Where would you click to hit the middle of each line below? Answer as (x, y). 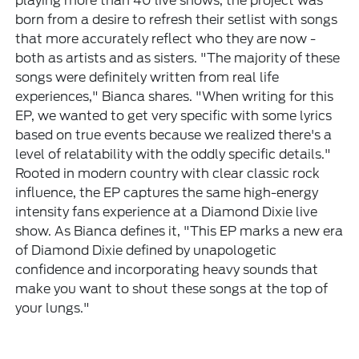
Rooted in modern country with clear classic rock (168, 174)
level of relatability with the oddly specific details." (173, 155)
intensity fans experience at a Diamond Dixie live (167, 212)
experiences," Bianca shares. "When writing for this (175, 97)
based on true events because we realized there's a (174, 135)
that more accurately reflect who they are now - (166, 39)
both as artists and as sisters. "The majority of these (178, 58)
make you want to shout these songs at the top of (172, 289)
